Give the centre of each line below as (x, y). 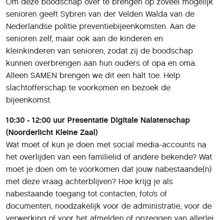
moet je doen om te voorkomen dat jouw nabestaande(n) (109, 169)
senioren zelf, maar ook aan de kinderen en (84, 38)
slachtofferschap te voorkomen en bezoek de (88, 87)
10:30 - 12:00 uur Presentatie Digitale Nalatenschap (98, 120)
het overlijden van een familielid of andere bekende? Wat (109, 157)
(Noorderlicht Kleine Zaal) (52, 132)
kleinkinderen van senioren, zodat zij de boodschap (99, 51)
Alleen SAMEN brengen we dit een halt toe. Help (93, 75)
